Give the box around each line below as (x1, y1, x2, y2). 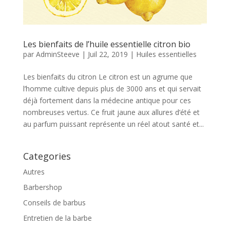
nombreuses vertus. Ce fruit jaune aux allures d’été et (23, 107, 200, 117)
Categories (23, 149, 71, 162)
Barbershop (23, 182, 62, 192)
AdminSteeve (35, 49, 80, 59)
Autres (23, 166, 45, 177)
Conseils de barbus (23, 197, 86, 207)
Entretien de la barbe (23, 213, 92, 223)
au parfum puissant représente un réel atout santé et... (23, 119, 204, 129)
